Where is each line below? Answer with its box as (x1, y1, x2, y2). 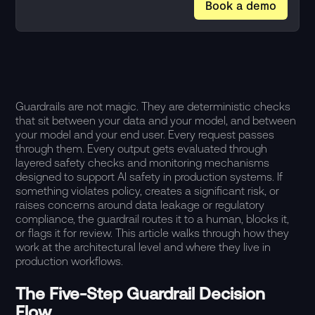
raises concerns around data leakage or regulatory (15, 198, 265, 211)
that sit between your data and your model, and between (15, 114, 297, 127)
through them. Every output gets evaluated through (15, 142, 268, 155)
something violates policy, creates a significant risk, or (15, 184, 280, 197)
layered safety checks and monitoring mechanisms (15, 156, 270, 169)
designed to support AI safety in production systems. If (15, 170, 283, 183)
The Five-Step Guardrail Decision (15, 284, 266, 303)
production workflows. (15, 255, 124, 267)
